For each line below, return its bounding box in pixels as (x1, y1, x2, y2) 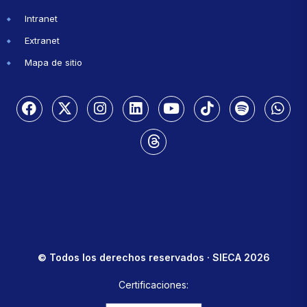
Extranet (25, 35, 60, 47)
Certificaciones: (119, 278, 188, 291)
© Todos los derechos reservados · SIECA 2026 (37, 251, 270, 263)
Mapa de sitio (25, 57, 82, 69)
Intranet (25, 13, 58, 25)
